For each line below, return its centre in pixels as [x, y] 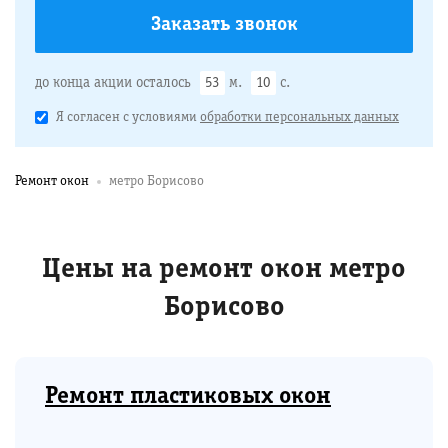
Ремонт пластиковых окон [188, 397]
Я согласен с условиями [128, 117]
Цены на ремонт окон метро [224, 270]
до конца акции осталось [115, 83]
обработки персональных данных [299, 117]
